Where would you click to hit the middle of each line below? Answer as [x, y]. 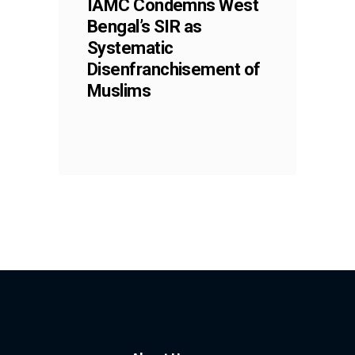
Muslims [119, 90]
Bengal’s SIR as [145, 26]
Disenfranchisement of [174, 69]
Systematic [130, 48]
